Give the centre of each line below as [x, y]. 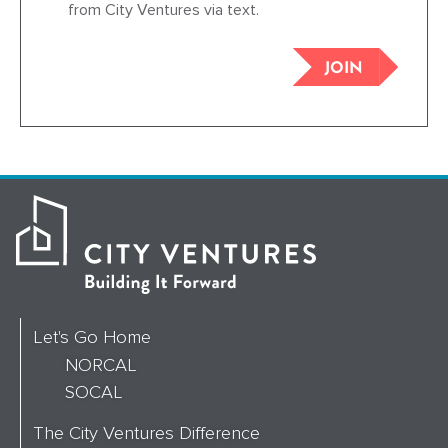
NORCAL [101, 365]
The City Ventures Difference [146, 433]
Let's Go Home [92, 337]
